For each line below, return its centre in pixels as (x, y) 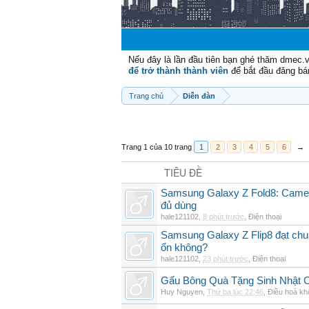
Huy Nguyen (182, 292)
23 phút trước (226, 259)
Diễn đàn (199, 96)
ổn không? (184, 248)
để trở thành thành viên (178, 71)
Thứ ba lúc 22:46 (235, 292)
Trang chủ (146, 96)
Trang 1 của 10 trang (157, 147)
